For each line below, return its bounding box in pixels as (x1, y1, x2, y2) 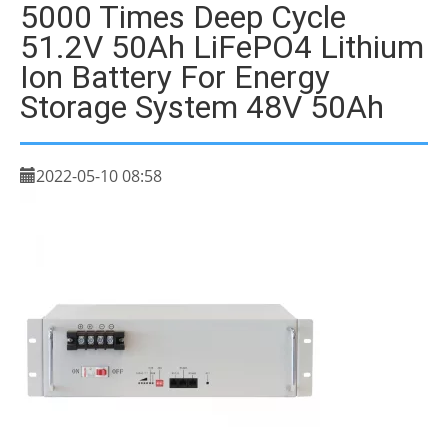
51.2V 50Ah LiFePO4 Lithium (20, 28, 424, 66)
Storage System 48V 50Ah (20, 88, 384, 126)
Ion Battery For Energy (20, 58, 330, 96)
